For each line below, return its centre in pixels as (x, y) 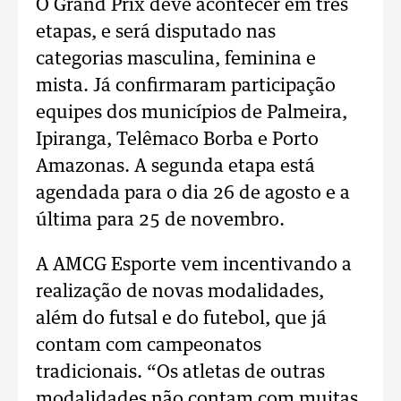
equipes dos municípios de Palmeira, (192, 113)
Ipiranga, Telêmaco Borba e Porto (177, 140)
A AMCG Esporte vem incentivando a (194, 265)
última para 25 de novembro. (160, 220)
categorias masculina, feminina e (176, 59)
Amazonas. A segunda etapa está (175, 166)
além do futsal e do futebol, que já (181, 319)
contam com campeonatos (149, 346)
